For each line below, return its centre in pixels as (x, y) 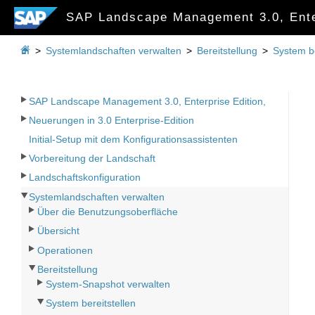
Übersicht (59, 231)
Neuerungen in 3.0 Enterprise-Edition (112, 120)
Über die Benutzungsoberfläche (108, 212)
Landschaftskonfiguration (85, 178)
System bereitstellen (91, 303)
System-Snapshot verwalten (108, 284)
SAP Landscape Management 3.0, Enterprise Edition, (148, 101)
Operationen (65, 250)
